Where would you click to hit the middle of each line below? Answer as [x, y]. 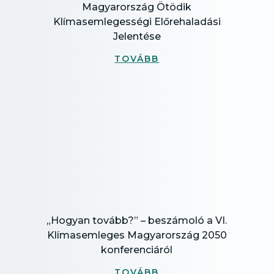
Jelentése [137, 36]
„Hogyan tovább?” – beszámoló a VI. [137, 220]
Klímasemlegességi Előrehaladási [137, 22]
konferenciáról [137, 250]
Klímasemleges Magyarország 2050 [137, 235]
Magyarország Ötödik [137, 7]
